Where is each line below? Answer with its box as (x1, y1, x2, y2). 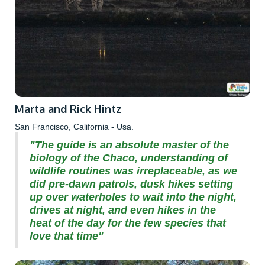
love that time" (30, 230, 104, 242)
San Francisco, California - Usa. (15, 121, 134, 131)
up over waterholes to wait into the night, (30, 190, 237, 203)
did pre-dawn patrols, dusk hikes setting (30, 177, 233, 190)
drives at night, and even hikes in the (30, 203, 216, 216)
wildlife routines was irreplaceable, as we (30, 164, 237, 177)
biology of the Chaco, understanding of (30, 151, 228, 164)
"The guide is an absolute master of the (30, 138, 229, 151)
